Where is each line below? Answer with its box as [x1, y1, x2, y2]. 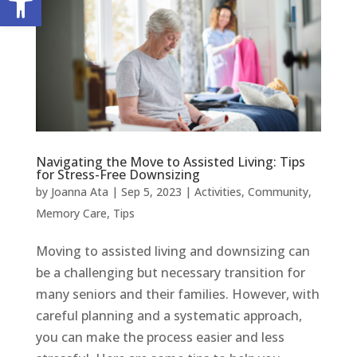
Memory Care [35, 206, 107, 222]
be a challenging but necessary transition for [35, 264, 305, 282]
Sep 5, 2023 [120, 184, 182, 200]
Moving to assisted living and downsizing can [35, 242, 310, 261]
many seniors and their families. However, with [35, 285, 320, 304]
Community [247, 184, 308, 200]
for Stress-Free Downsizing [35, 166, 200, 184]
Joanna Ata [50, 184, 108, 200]
